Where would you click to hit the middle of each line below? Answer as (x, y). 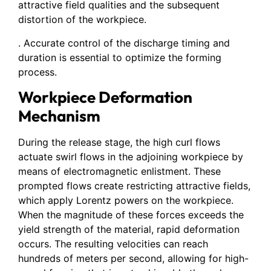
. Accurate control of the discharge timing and (124, 43)
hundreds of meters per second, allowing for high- (133, 258)
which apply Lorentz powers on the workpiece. (126, 200)
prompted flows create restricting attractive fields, (134, 185)
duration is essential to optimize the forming (120, 57)
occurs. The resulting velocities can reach (113, 243)
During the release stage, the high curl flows (119, 142)
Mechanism (59, 116)
